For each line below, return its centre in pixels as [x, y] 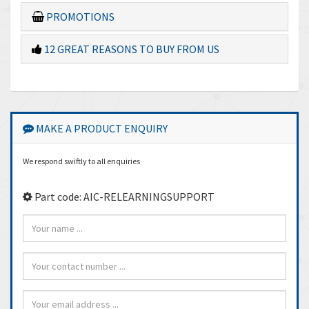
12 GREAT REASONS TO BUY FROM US [131, 49]
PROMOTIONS [79, 17]
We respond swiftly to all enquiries [81, 161]
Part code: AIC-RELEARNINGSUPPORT [123, 197]
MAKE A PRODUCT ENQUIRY [101, 128]
